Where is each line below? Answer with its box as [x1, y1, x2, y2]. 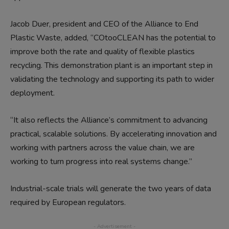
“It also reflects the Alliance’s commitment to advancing [10, 114, 208, 126]
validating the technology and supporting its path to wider [10, 74, 214, 85]
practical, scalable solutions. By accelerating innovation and [10, 128, 217, 140]
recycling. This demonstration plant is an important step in [10, 60, 213, 72]
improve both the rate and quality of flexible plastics [10, 46, 195, 58]
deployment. [10, 87, 55, 99]
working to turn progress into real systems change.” [10, 156, 192, 168]
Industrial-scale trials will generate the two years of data [10, 183, 211, 195]
